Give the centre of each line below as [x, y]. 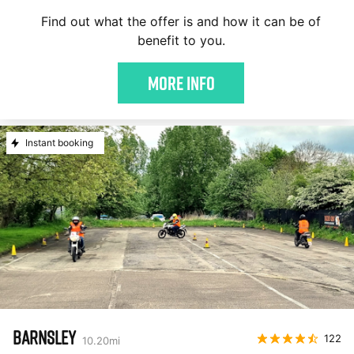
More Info [181, 83]
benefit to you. [181, 40]
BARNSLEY [44, 337]
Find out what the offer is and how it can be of [181, 21]
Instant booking [59, 143]
